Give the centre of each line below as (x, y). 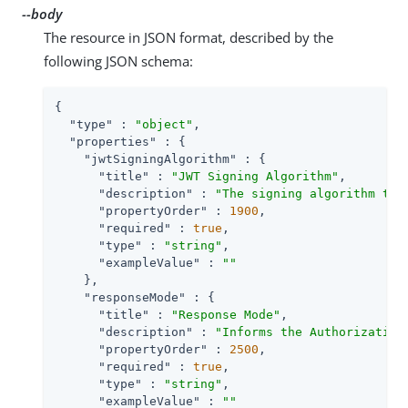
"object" (164, 124)
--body (42, 13)
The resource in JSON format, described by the (189, 37)
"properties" (113, 141)
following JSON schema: (118, 61)
